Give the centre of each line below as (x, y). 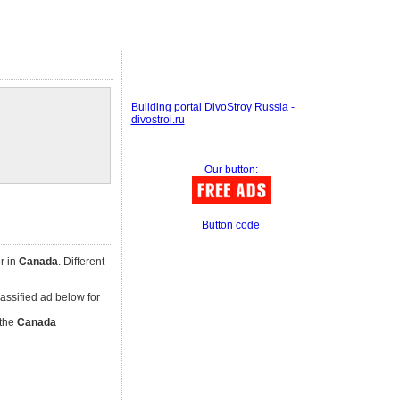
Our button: (231, 170)
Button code (231, 225)
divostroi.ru (158, 120)
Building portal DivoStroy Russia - (212, 107)
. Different (81, 262)
